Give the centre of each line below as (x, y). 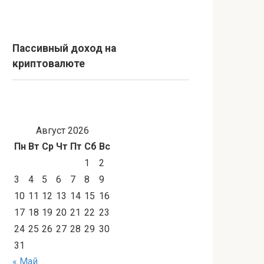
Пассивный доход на (64, 48)
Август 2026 (62, 131)
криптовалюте (49, 64)
